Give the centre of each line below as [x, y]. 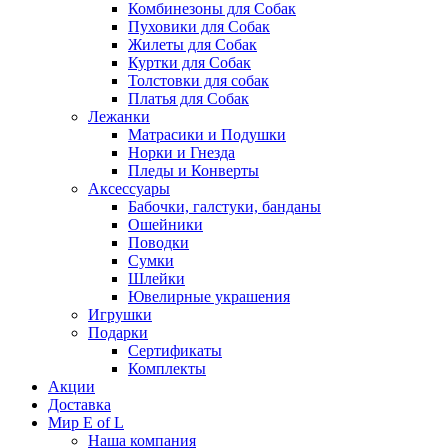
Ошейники [165, 224]
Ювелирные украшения [209, 296]
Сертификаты [175, 350]
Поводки [158, 242]
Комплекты [167, 368]
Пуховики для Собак [199, 26]
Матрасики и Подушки [207, 134]
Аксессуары [129, 188]
